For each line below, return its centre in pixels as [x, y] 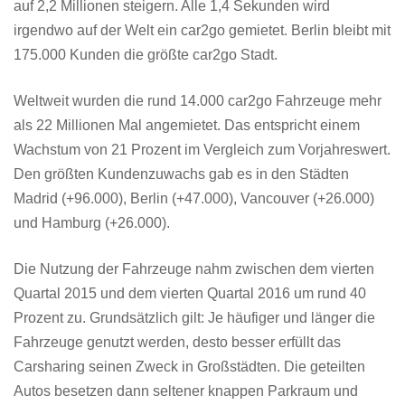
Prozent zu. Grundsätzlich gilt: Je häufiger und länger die [194, 317]
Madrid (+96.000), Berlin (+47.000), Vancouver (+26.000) [194, 198]
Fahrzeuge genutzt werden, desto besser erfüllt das [177, 342]
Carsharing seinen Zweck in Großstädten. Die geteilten [189, 366]
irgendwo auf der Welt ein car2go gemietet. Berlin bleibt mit [202, 30]
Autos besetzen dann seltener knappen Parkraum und [186, 391]
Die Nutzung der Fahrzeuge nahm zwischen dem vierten [194, 268]
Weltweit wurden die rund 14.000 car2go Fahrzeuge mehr [198, 100]
